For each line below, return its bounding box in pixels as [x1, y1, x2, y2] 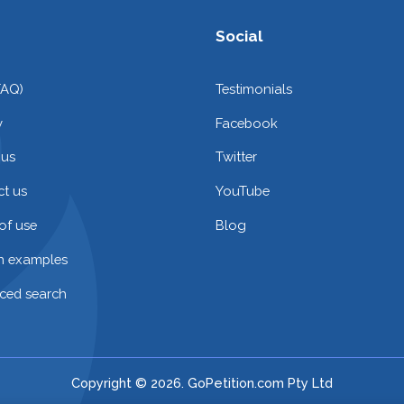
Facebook [216, 115, 278, 131]
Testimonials [216, 80, 292, 96]
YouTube [216, 183, 270, 199]
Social [216, 26, 262, 45]
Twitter [216, 149, 257, 165]
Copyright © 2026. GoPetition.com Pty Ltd [71, 374, 333, 390]
